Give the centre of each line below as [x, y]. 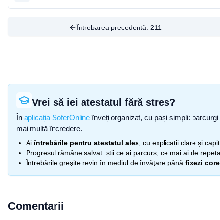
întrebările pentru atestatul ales [86, 143]
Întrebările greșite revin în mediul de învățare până [105, 163]
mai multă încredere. [49, 128]
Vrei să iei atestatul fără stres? [104, 102]
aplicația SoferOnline [57, 118]
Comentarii [36, 206]
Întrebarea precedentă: [114, 27]
